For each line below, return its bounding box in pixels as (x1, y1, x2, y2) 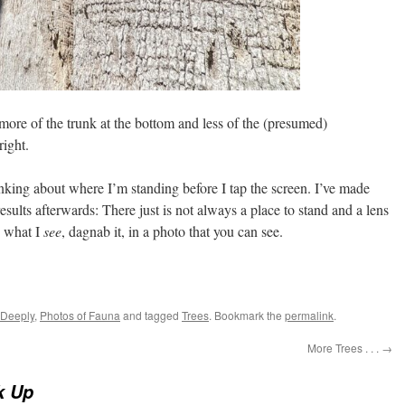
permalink (285, 307, 334, 323)
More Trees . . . (307, 340, 381, 355)
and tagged (120, 307, 182, 323)
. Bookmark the (209, 307, 285, 323)
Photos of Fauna (40, 307, 120, 323)
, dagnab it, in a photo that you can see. (61, 221, 283, 240)
